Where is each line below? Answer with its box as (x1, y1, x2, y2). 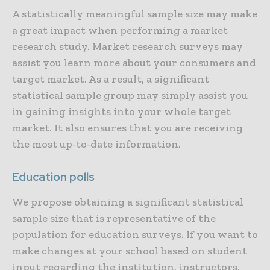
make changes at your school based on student (12, 243, 247, 257)
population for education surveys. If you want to (12, 227, 258, 241)
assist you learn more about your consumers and (12, 55, 256, 69)
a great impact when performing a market (12, 23, 228, 37)
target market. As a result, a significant (12, 72, 209, 86)
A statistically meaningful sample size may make (12, 7, 257, 20)
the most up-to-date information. (12, 137, 181, 151)
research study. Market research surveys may (12, 39, 243, 53)
